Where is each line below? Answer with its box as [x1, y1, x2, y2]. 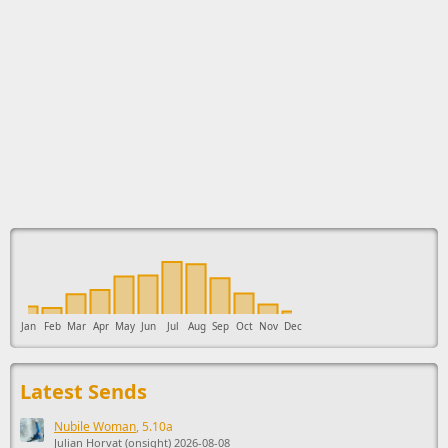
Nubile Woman [54, 418, 136, 435]
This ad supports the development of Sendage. [10, 217, 268, 234]
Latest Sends [20, 378, 147, 405]
